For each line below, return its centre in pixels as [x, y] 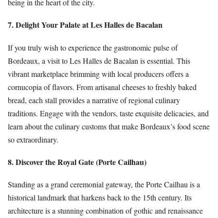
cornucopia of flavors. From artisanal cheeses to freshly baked [102, 87]
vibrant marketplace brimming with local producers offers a [98, 73]
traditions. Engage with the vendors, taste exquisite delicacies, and [108, 113]
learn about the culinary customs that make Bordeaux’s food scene [109, 126]
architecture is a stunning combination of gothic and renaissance [105, 210]
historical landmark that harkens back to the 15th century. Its [100, 197]
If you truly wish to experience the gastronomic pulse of [93, 47]
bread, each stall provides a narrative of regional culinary [94, 100]
